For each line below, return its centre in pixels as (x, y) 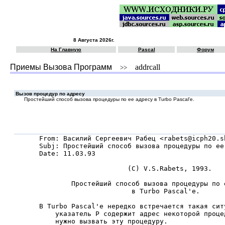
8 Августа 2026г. (94, 40)
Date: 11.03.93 (67, 153)
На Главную (66, 49)
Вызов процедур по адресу (49, 94)
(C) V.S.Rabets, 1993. (126, 168)
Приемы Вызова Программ (61, 67)
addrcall (144, 67)
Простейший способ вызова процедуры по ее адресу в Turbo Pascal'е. (109, 99)
